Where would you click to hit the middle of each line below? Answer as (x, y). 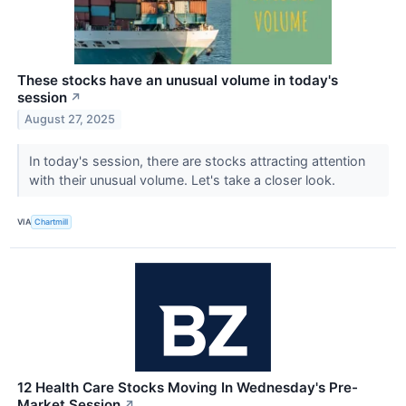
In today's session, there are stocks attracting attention (197, 160)
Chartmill (52, 222)
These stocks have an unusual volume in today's (178, 80)
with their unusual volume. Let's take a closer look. (184, 179)
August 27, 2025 (70, 120)
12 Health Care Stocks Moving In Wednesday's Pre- (188, 387)
